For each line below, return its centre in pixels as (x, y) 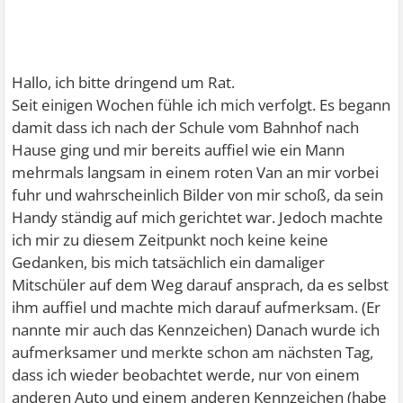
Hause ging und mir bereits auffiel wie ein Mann (179, 150)
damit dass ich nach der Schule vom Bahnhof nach (186, 127)
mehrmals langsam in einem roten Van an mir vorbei (196, 172)
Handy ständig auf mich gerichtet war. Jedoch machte (198, 217)
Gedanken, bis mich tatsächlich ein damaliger (169, 262)
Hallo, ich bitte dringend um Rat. (124, 82)
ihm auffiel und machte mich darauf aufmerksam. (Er (197, 307)
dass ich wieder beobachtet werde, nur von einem (186, 375)
